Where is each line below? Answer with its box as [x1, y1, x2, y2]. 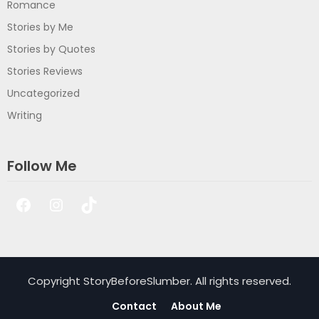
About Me [171, 299, 221, 314]
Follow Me [7, 156, 77, 177]
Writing [7, 108, 42, 123]
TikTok [80, 204, 131, 229]
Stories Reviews [7, 64, 83, 79]
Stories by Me [7, 20, 73, 35]
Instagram [47, 204, 137, 229]
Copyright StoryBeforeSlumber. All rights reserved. [28, 273, 291, 289]
